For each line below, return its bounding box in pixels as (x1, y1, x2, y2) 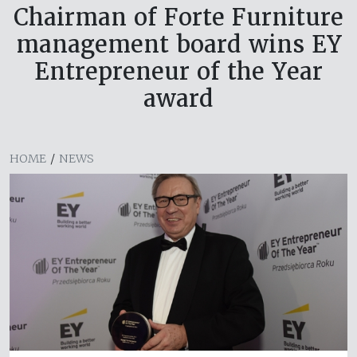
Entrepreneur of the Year (34, 57, 323, 87)
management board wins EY (15, 29, 342, 60)
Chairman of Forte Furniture (14, 2, 343, 33)
